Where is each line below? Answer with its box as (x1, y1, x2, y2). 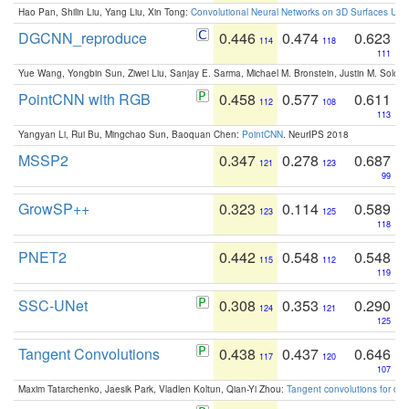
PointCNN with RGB (18, 88, 151, 110)
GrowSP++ (18, 197, 89, 219)
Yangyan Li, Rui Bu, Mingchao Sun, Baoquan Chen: (18, 127, 242, 141)
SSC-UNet (18, 294, 88, 316)
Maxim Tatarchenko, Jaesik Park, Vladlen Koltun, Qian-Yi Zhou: (18, 382, 287, 395)
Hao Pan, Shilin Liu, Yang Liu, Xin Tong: (18, 5, 191, 18)
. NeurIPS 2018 (283, 127, 349, 141)
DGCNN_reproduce (18, 26, 147, 48)
